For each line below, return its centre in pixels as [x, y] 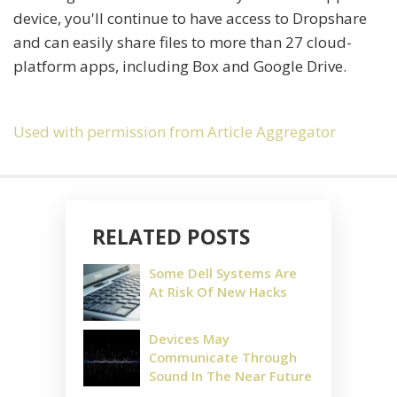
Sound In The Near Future [230, 376]
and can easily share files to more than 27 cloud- [183, 43]
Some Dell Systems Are [223, 273]
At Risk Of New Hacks [218, 292]
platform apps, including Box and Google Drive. [180, 66]
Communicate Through [223, 358]
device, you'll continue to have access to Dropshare [190, 19]
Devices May [189, 339]
